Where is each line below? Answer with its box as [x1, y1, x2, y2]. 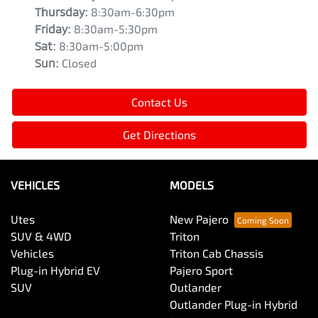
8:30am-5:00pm [59, 38, 143, 53]
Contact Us [131, 94, 187, 109]
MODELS [170, 177, 214, 192]
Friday [35, 21, 67, 35]
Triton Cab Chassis [170, 246, 263, 260]
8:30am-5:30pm [74, 21, 158, 35]
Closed [62, 55, 97, 70]
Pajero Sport [170, 263, 233, 277]
